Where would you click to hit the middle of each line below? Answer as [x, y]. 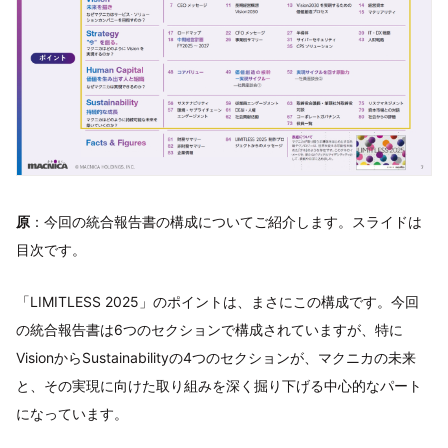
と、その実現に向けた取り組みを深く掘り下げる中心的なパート [219, 385]
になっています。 [72, 413]
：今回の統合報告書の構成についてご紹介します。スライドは [226, 221]
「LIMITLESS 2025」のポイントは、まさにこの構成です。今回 [217, 301]
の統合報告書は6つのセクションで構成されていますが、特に [209, 329]
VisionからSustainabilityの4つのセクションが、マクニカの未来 [216, 357]
